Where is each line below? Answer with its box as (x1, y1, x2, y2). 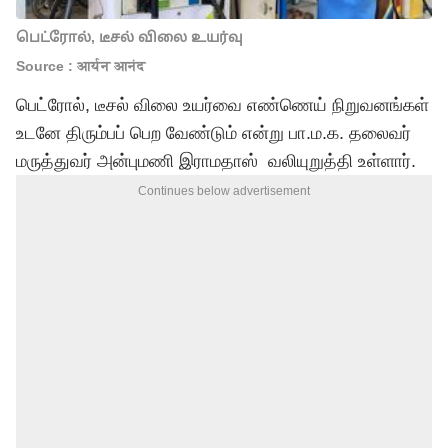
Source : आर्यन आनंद (16, 58, 145, 74)
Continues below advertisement (138, 184, 310, 198)
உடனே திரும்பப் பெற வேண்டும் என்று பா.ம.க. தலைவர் (16, 123, 411, 143)
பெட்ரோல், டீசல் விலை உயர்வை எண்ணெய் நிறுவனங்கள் (16, 95, 429, 115)
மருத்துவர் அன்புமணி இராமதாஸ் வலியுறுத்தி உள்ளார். (16, 151, 416, 171)
